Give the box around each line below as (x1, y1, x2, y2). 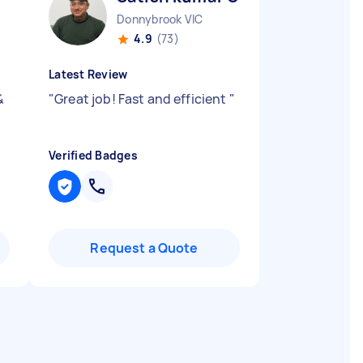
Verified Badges (49, 147, 138, 163)
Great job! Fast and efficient (54, 90, 229, 108)
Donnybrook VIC (117, 11, 203, 27)
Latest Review (49, 66, 128, 82)
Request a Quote (90, 239, 199, 257)
